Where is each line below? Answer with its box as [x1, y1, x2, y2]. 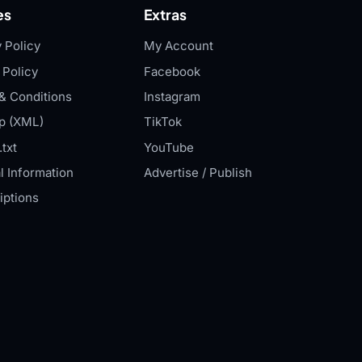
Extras [144, 6, 187, 23]
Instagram [144, 89, 201, 105]
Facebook [144, 63, 201, 79]
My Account [144, 38, 214, 54]
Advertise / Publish [144, 164, 253, 180]
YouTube [144, 139, 195, 155]
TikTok [144, 114, 183, 130]
